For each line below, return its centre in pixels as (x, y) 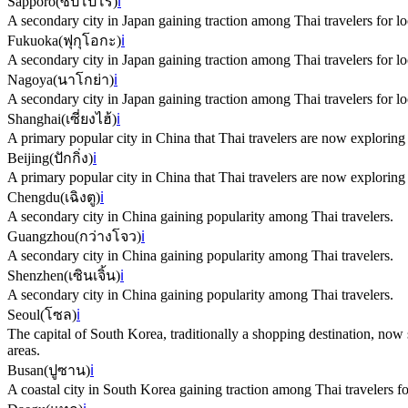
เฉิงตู (80, 198)
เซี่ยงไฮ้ (89, 119)
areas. (24, 351)
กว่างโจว (108, 237)
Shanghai (34, 119)
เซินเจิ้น (92, 276)
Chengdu (34, 198)
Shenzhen (36, 276)
